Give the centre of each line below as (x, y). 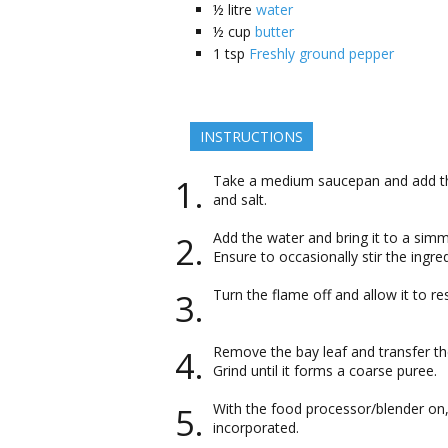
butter (274, 31)
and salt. (240, 199)
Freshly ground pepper (321, 53)
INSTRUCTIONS (251, 136)
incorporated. (256, 427)
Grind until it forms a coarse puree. (325, 370)
